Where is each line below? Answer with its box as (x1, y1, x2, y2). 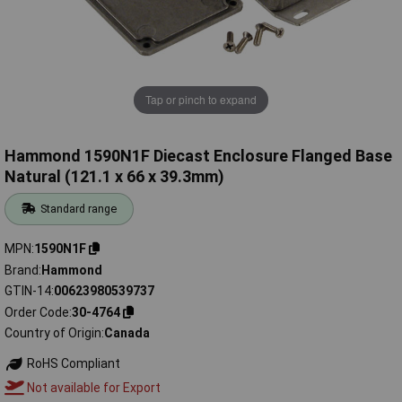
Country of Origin (4, 326, 101, 341)
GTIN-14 (4, 284, 51, 299)
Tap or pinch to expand (145, 92, 257, 108)
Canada (104, 326, 150, 341)
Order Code (4, 304, 69, 319)
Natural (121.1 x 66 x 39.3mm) (4, 167, 224, 187)
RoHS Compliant (23, 356, 120, 371)
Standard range (40, 202, 118, 216)
